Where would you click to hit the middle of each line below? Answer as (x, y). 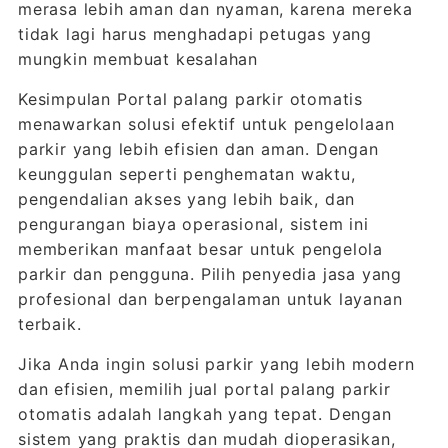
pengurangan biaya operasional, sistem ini (193, 224)
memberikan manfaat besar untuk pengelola (200, 249)
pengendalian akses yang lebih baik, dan (186, 199)
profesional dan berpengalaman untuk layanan (210, 299)
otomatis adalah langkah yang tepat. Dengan (204, 414)
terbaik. (49, 324)
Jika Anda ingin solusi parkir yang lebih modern (216, 364)
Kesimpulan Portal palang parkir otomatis (190, 99)
